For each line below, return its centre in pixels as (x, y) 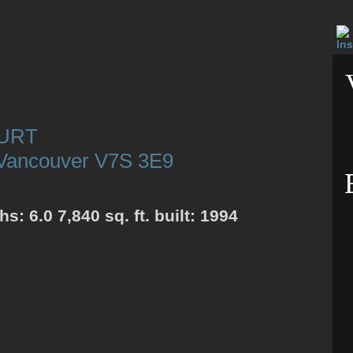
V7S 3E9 (134, 161)
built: (177, 215)
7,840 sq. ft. (104, 215)
